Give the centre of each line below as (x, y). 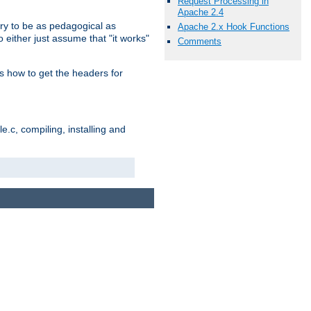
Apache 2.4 (201, 12)
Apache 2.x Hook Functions (234, 26)
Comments (200, 42)
